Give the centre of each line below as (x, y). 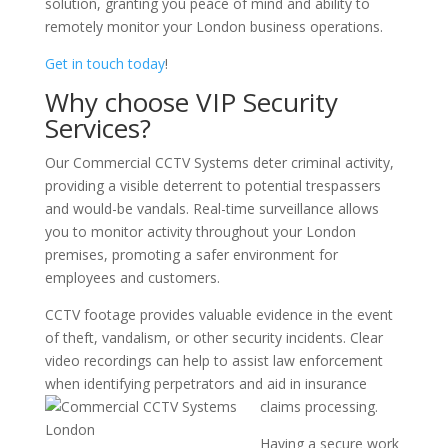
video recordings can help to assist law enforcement (213, 360)
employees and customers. (132, 277)
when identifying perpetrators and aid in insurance (205, 383)
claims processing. (318, 406)
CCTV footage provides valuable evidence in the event (218, 314)
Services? (97, 128)
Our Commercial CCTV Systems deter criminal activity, (219, 162)
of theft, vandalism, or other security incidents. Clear (213, 337)
